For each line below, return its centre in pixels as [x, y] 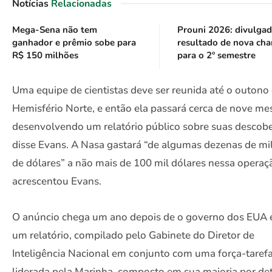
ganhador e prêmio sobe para [74, 42]
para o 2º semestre [217, 55]
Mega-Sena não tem [55, 29]
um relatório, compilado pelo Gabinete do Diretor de [133, 236]
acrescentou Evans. [57, 181]
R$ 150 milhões [45, 55]
